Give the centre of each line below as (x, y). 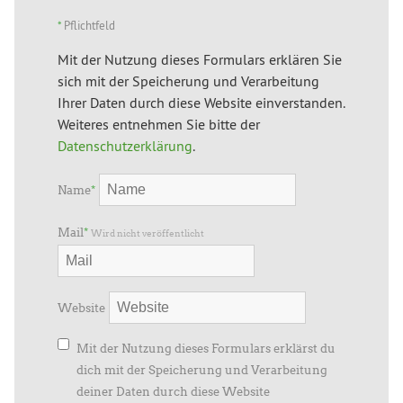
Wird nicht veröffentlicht (148, 234)
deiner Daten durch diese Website (173, 392)
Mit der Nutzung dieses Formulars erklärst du (206, 349)
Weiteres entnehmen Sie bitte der (159, 124)
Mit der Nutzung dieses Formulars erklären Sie (200, 59)
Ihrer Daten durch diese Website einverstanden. (201, 102)
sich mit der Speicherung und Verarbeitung (188, 81)
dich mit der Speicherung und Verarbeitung (202, 371)
